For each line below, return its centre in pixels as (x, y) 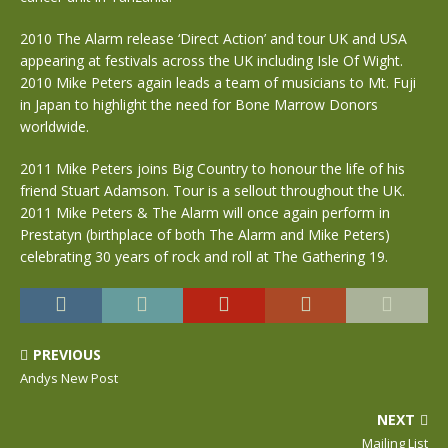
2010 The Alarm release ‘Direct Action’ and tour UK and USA (213, 38)
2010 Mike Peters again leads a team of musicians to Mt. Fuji (218, 82)
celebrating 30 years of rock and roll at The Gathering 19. (204, 256)
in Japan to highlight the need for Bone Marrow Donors (199, 104)
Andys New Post (69, 378)
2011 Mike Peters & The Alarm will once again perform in (205, 212)
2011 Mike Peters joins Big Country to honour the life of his (212, 168)
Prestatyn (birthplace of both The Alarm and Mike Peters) (205, 234)
